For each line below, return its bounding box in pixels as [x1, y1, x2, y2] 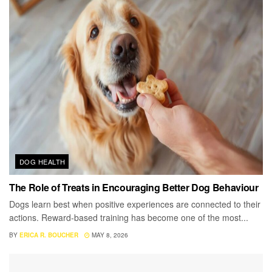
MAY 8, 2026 [90, 230, 128, 239]
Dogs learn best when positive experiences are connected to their [9, 197, 260, 210]
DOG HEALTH [19, 156, 66, 166]
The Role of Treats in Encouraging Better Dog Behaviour [9, 180, 259, 194]
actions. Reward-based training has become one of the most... [9, 211, 248, 223]
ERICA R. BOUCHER [19, 230, 78, 239]
